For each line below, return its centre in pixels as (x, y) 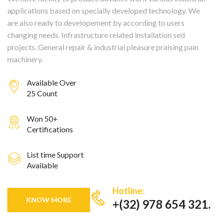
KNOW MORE (49, 200)
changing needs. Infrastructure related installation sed (96, 35)
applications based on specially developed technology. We (104, 11)
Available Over (52, 83)
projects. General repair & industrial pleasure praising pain (103, 47)
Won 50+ (42, 119)
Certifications (50, 129)
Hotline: (128, 191)
